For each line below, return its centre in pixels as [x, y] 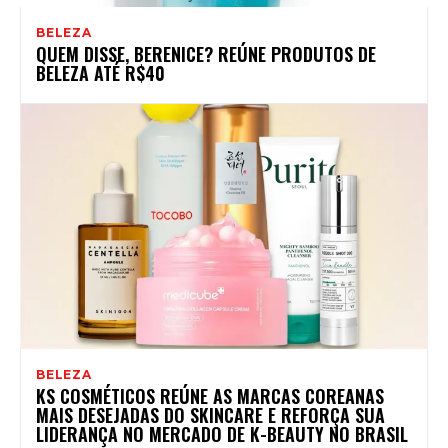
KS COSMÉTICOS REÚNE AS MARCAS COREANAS [210, 395]
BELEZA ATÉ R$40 [100, 72]
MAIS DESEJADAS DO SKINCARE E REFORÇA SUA [210, 414]
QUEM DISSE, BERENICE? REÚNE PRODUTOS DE [206, 53]
